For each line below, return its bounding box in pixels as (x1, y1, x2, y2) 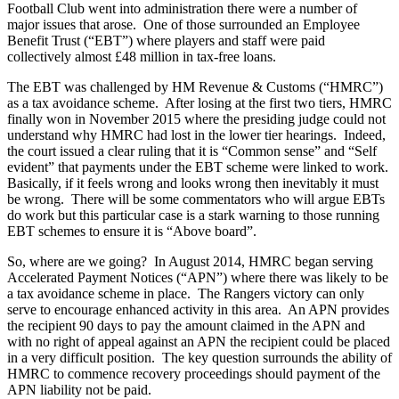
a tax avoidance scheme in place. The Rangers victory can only (7, 285, 364, 301)
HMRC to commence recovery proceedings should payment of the (7, 365, 380, 381)
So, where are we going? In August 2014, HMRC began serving (7, 253, 373, 269)
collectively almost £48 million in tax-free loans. (7, 48, 276, 64)
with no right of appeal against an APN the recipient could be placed (7, 333, 390, 349)
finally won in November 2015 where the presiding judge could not (7, 110, 386, 126)
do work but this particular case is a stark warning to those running (7, 207, 379, 223)
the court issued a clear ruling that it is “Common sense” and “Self (7, 142, 377, 159)
